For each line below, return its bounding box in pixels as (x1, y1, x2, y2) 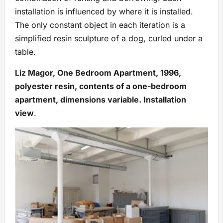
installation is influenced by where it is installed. (15, 6, 193, 17)
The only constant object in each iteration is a (15, 20, 185, 30)
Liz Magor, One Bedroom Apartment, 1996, (15, 68, 181, 78)
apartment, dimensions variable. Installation (15, 95, 186, 105)
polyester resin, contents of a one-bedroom (15, 81, 187, 92)
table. (15, 47, 36, 57)
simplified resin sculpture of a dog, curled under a (15, 33, 203, 44)
